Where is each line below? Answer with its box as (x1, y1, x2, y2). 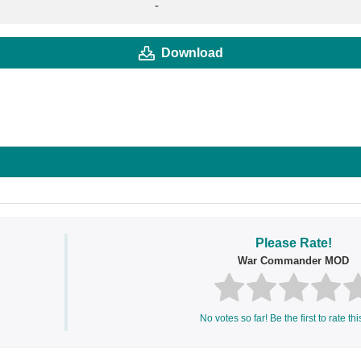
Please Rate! (255, 235, 332, 250)
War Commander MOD (238, 254, 350, 267)
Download (160, 45, 223, 60)
